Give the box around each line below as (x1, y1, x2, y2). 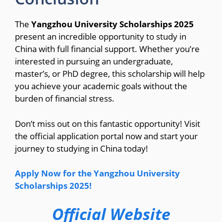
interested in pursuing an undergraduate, (15, 55, 173, 67)
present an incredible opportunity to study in (15, 31, 186, 43)
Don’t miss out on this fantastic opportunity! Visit (15, 117, 200, 129)
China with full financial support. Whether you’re (15, 43, 200, 55)
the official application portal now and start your (15, 130, 198, 142)
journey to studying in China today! (15, 142, 148, 154)
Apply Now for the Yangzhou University (15, 167, 180, 179)
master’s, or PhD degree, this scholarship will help (15, 68, 205, 80)
